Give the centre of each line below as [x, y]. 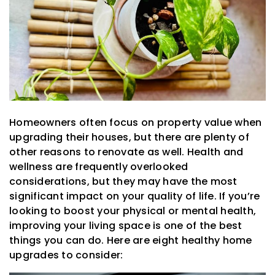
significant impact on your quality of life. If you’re [135, 196]
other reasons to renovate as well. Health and [126, 152]
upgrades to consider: [66, 255]
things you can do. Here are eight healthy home [131, 241]
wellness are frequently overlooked [99, 167]
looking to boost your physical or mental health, [133, 211]
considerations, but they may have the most [123, 182]
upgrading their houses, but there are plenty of [129, 137]
